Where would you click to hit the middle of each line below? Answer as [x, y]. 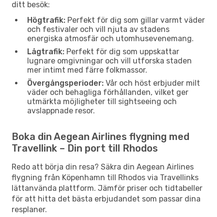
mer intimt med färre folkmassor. [87, 70]
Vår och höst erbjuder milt [152, 83]
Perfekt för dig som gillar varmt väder [135, 20]
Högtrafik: [46, 20]
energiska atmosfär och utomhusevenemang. [110, 38]
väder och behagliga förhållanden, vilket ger [108, 92]
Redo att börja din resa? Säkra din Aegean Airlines [103, 167]
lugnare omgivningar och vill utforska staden [109, 61]
